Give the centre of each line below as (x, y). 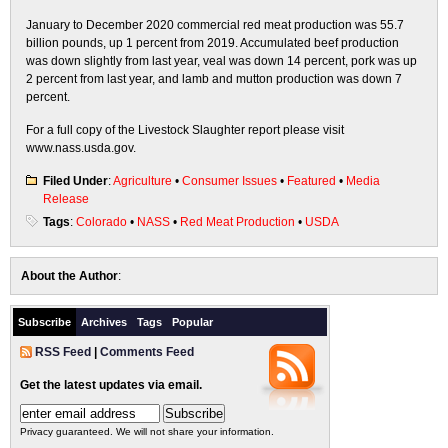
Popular (192, 322)
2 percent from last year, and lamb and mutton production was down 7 (214, 79)
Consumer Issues (229, 181)
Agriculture (142, 181)
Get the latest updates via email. (111, 385)
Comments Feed (147, 352)
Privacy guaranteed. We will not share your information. (147, 431)
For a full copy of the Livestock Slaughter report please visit (185, 130)
